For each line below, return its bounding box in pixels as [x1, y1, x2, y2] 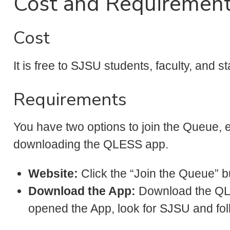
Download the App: [28, 184, 136, 198]
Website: [28, 167, 78, 181]
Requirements [13, 87, 126, 111]
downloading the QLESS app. [13, 138, 171, 151]
